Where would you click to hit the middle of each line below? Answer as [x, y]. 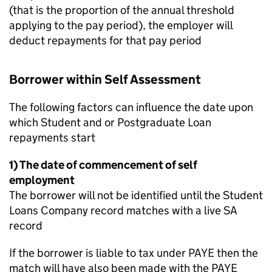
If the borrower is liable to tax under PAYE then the [134, 253]
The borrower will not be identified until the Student [136, 195]
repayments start [52, 138]
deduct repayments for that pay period [105, 40]
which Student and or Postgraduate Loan [110, 122]
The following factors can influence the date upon [131, 107]
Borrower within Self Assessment [105, 80]
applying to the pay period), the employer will [121, 25]
